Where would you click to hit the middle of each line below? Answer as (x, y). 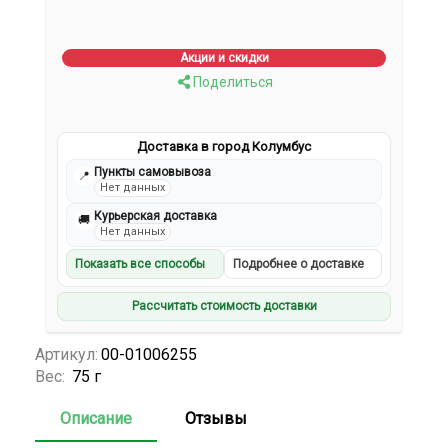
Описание (96, 418)
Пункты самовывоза (153, 172)
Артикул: (66, 354)
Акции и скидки (224, 58)
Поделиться (231, 82)
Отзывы (216, 418)
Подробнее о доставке (298, 264)
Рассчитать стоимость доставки (224, 306)
